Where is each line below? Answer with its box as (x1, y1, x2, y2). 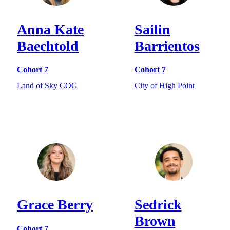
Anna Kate (17, 22, 84, 38)
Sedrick (134, 197, 182, 213)
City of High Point (134, 81, 195, 90)
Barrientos (134, 38, 200, 54)
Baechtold (17, 38, 79, 54)
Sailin (134, 22, 170, 38)
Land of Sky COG (17, 81, 78, 90)
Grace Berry (17, 197, 93, 213)
